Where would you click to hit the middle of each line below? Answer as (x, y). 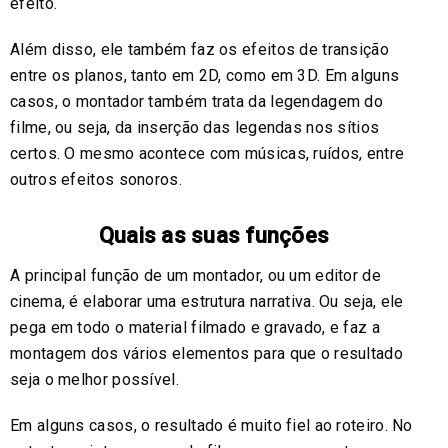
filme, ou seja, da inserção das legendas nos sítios (195, 127)
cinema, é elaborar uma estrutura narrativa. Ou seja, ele (207, 301)
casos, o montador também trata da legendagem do (197, 101)
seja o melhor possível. (94, 379)
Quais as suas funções (214, 235)
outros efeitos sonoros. (96, 179)
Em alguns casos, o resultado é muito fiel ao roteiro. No (211, 425)
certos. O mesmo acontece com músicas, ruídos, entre (207, 153)
